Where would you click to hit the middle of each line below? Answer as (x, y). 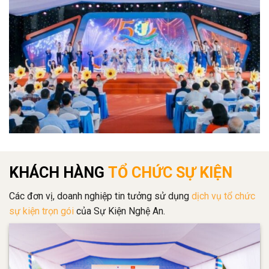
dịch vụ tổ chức (223, 196)
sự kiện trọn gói (41, 211)
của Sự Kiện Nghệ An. (119, 211)
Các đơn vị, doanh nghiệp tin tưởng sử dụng (100, 196)
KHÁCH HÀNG (57, 172)
